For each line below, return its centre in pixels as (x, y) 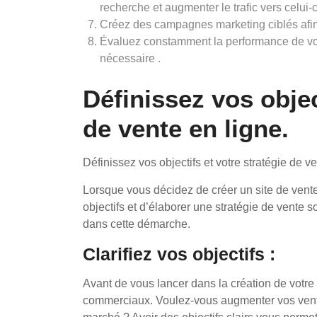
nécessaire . (130, 58)
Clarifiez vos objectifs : (179, 254)
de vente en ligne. (186, 128)
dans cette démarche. (137, 224)
